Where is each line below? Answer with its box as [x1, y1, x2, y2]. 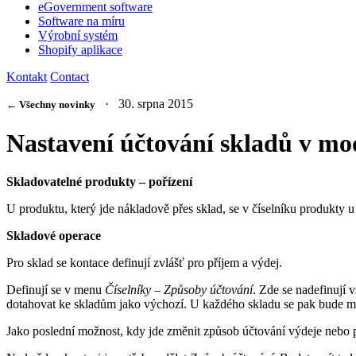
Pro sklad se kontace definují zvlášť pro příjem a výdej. [6, 256, 282, 270]
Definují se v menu [6, 283, 105, 297]
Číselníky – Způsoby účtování [105, 283, 253, 297]
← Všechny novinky [6, 99, 95, 111]
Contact [50, 70, 89, 84]
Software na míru [38, 14, 125, 29]
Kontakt [6, 70, 47, 84]
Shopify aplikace [38, 43, 122, 57]
